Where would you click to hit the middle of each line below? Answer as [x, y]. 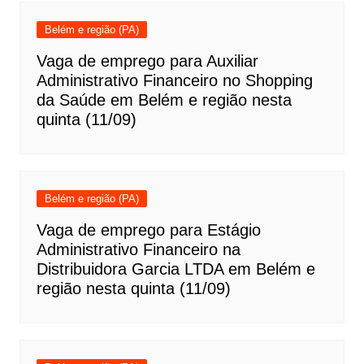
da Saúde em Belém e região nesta [164, 100]
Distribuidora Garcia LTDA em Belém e [175, 269]
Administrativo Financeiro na [138, 250]
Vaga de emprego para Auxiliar [147, 61]
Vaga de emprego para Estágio [148, 230]
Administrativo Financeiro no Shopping [174, 81]
